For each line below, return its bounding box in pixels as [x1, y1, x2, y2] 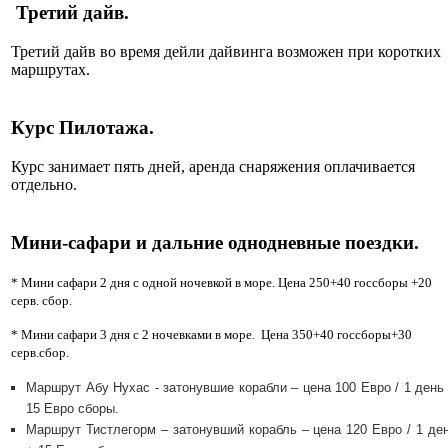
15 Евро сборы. [26, 401, 119, 417]
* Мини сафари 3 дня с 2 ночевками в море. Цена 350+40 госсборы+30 [11, 327, 412, 343]
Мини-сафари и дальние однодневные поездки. [11, 232, 419, 254]
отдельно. [11, 176, 77, 194]
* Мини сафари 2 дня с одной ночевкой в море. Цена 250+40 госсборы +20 [11, 275, 432, 291]
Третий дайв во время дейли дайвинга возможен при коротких [11, 43, 441, 61]
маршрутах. [11, 61, 90, 79]
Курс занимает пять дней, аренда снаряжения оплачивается [11, 158, 415, 176]
